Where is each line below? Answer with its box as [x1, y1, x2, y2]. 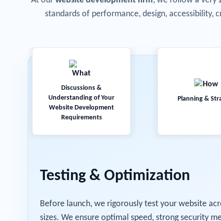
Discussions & [61, 84, 102, 92]
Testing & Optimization [40, 168, 190, 184]
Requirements [61, 114, 102, 121]
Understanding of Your [48, 94, 114, 102]
